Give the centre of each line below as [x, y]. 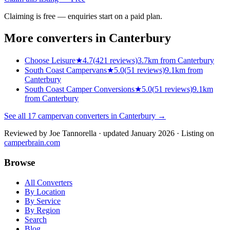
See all [16, 116]
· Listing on [195, 133]
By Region [42, 210]
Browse [20, 162]
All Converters [49, 182]
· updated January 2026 [136, 133]
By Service [43, 201]
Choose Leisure [50, 61]
